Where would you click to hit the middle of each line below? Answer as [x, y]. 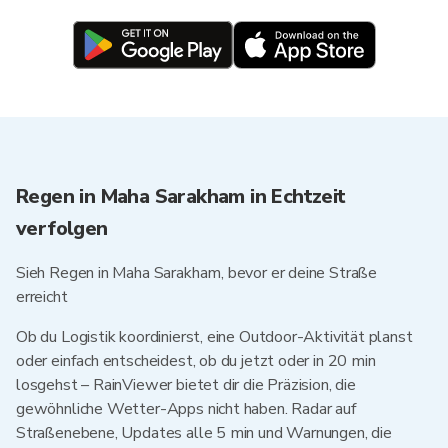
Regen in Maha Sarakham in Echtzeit [181, 196]
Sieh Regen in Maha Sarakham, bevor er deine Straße [197, 273]
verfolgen [62, 228]
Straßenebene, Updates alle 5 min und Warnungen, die [204, 433]
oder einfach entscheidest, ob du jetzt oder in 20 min [196, 361]
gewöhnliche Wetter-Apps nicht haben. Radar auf [186, 409]
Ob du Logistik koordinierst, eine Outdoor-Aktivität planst [214, 337]
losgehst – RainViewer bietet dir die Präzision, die [186, 385]
